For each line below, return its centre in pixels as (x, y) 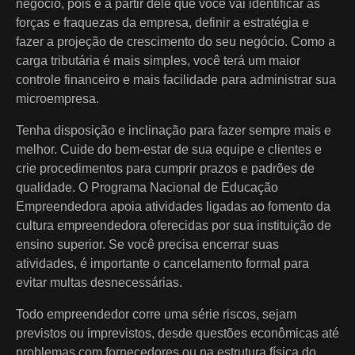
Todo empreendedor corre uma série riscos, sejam (156, 314)
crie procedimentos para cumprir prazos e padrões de (165, 168)
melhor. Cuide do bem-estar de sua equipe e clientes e (169, 149)
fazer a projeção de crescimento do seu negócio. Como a (176, 41)
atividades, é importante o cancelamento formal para (162, 263)
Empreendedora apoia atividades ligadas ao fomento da (173, 206)
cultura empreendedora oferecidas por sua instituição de (174, 225)
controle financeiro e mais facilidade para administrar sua (176, 79)
